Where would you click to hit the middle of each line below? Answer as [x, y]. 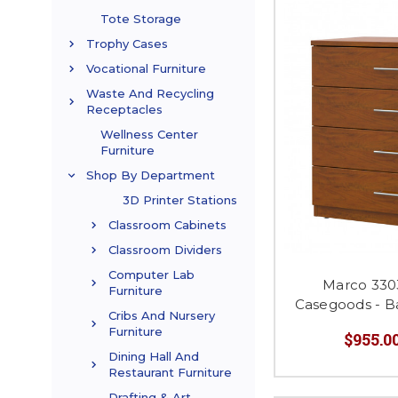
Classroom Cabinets [167, 225]
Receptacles [124, 110]
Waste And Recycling [150, 94]
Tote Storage [141, 19]
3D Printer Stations [180, 200]
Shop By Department [151, 175]
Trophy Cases [127, 44]
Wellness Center [149, 135]
